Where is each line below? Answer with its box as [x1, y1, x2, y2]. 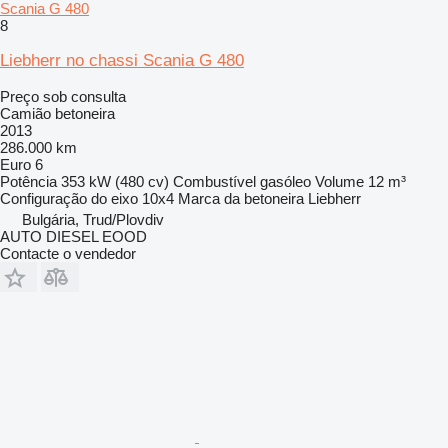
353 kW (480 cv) [61, 172, 169, 190]
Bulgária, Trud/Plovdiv [22, 210, 164, 228]
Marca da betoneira [178, 189, 304, 207]
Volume [315, 172, 364, 190]
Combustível [173, 172, 256, 190]
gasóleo [260, 172, 311, 190]
